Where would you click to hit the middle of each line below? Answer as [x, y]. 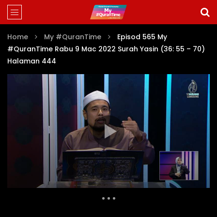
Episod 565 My [142, 37]
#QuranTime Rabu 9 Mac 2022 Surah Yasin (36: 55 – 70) [106, 49]
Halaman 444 [32, 61]
